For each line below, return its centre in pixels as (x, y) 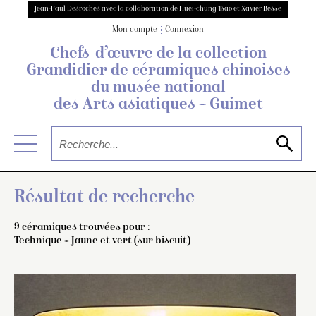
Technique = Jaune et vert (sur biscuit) (102, 240)
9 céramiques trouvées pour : (82, 227)
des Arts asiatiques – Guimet (158, 105)
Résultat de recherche (104, 198)
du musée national (158, 89)
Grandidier (66, 72)
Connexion (184, 30)
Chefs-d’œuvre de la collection (158, 55)
